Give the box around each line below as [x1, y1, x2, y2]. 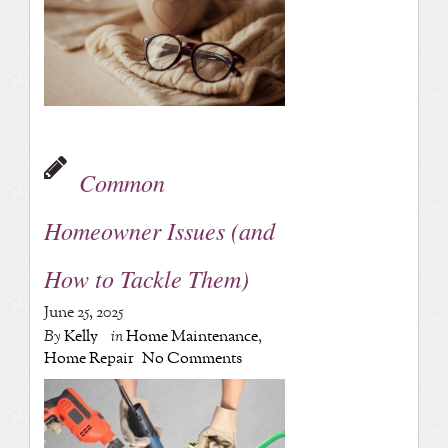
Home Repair [43, 347, 134, 371]
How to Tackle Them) [43, 262, 249, 295]
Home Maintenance [125, 325, 258, 349]
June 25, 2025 [43, 301, 123, 325]
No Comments [141, 347, 242, 371]
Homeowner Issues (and [43, 214, 275, 247]
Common [78, 166, 165, 199]
